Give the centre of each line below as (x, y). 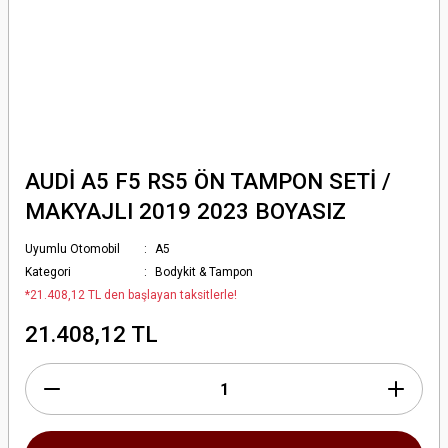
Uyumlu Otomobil (72, 249)
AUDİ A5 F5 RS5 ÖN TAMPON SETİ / (208, 181)
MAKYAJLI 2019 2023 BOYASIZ (185, 211)
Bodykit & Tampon (204, 272)
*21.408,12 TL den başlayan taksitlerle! (131, 295)
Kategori (48, 272)
